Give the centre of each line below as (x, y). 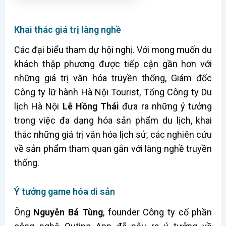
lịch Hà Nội (38, 106)
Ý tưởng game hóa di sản (64, 192)
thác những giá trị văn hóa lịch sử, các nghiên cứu (113, 135)
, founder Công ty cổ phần (157, 212)
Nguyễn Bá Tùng (68, 212)
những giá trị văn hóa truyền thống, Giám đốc (113, 78)
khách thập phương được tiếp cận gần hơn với (113, 64)
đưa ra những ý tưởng (166, 106)
